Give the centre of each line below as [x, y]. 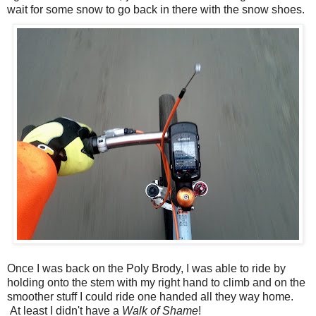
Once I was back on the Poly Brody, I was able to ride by [146, 269]
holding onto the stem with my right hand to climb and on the [156, 283]
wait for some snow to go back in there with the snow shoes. [156, 10]
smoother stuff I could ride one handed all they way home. [150, 297]
